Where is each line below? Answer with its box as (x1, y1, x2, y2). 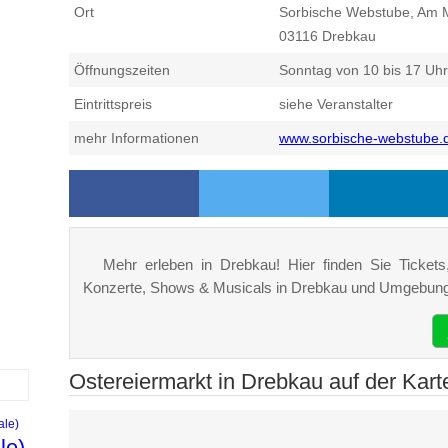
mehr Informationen (74, 130, 199, 147)
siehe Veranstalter (279, 96, 393, 113)
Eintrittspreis (74, 96, 152, 113)
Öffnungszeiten (74, 62, 170, 79)
